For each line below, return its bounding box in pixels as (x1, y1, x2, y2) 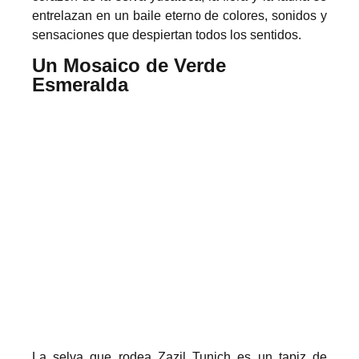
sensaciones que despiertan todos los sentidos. (32, 28, 301, 42)
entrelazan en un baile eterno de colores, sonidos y (32, 9, 327, 22)
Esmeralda (32, 74, 128, 96)
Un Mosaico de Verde (32, 54, 226, 77)
